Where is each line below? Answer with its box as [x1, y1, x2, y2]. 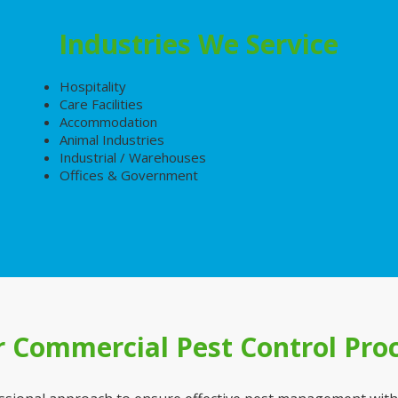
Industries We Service [59, 26, 338, 62]
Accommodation [60, 113, 157, 131]
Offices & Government [60, 166, 198, 184]
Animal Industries [60, 131, 164, 148]
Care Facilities [60, 95, 143, 113]
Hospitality [60, 77, 126, 95]
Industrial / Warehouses [60, 148, 206, 166]
